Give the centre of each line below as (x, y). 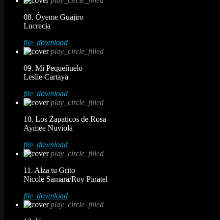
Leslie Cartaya (46, 77)
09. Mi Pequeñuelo (53, 68)
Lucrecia (37, 26)
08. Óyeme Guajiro (54, 17)
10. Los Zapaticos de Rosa (65, 119)
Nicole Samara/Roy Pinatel (66, 179)
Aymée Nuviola (48, 128)
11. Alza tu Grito (49, 170)
